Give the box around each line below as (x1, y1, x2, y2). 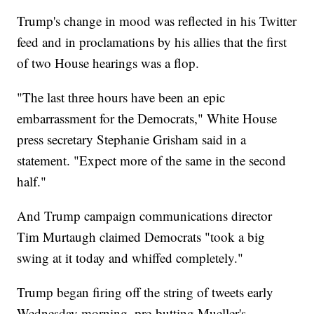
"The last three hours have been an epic (17, 88, 226, 107)
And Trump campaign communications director (17, 207, 273, 225)
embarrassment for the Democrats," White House (17, 109, 278, 128)
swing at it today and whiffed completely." (17, 249, 244, 267)
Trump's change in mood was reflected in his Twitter (17, 12, 297, 30)
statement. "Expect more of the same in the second (17, 151, 287, 170)
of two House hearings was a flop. (17, 54, 200, 72)
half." (17, 172, 47, 191)
